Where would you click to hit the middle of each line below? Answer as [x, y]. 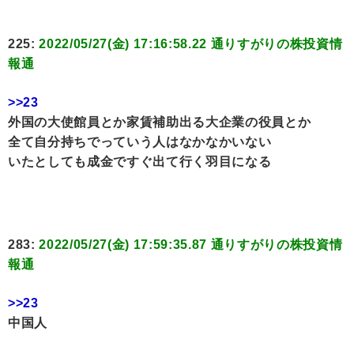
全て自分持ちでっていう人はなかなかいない [140, 142]
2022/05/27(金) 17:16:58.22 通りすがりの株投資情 [191, 44]
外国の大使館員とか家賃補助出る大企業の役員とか [160, 122]
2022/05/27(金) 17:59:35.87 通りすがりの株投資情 [191, 245]
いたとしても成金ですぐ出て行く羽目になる [140, 162]
